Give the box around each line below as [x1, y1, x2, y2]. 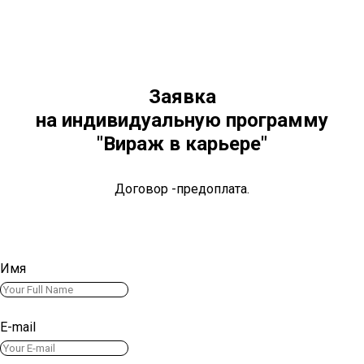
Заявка [148, 85, 216, 108]
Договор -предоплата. [115, 181, 249, 197]
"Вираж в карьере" [97, 132, 267, 155]
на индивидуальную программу [36, 109, 328, 132]
